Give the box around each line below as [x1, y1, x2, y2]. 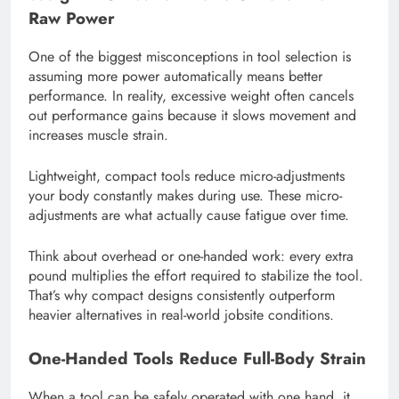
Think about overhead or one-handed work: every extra [28, 245, 354, 266]
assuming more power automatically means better [28, 65, 322, 86]
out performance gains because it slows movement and [28, 104, 356, 126]
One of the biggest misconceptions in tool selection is [28, 45, 351, 67]
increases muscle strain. [28, 124, 168, 145]
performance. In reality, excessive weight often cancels [28, 85, 354, 106]
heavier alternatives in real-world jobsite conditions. [28, 304, 334, 325]
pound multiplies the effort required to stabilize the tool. [28, 265, 363, 286]
